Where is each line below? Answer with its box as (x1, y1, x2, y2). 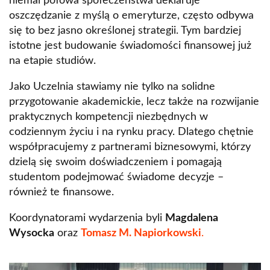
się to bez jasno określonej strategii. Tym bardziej (9, 25, 241, 37)
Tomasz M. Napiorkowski (81, 228, 201, 239)
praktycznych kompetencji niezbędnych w (9, 111, 208, 123)
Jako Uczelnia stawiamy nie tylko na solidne (9, 81, 215, 93)
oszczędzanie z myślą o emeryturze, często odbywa (9, 10, 254, 22)
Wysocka (9, 228, 54, 239)
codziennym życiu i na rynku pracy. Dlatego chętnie (9, 127, 254, 138)
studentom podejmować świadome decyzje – (9, 172, 224, 183)
